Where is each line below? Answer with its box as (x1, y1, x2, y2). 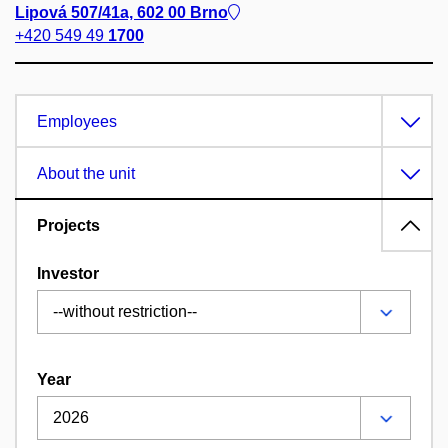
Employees (37, 112, 117, 130)
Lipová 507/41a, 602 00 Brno (15, 3, 228, 21)
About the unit (37, 164, 135, 182)
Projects (37, 216, 100, 234)
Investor (37, 264, 99, 282)
